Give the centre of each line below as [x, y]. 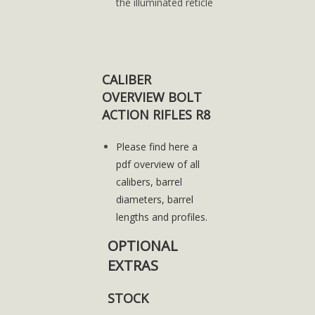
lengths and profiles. [161, 217]
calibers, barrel [149, 182]
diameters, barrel [154, 199]
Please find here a [156, 147]
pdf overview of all [157, 164]
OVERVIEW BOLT [152, 97]
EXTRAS [133, 265]
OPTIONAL [142, 246]
